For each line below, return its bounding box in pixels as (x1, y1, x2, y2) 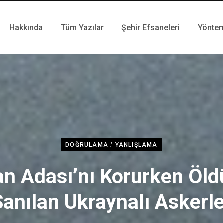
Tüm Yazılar (61, 23, 104, 32)
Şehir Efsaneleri (121, 23, 180, 32)
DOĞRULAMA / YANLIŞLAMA (65, 141, 158, 148)
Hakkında (9, 23, 43, 32)
